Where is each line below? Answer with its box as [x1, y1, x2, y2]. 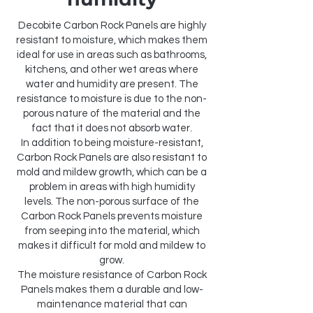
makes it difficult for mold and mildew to [18, 240, 205, 251]
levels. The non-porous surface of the [24, 196, 199, 207]
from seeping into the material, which [24, 226, 200, 236]
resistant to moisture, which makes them [16, 35, 208, 45]
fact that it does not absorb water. [31, 123, 192, 133]
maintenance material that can [36, 299, 187, 310]
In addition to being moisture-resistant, [20, 138, 203, 148]
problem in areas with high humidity [29, 182, 195, 192]
